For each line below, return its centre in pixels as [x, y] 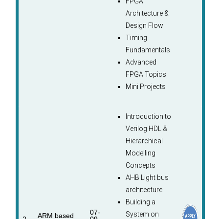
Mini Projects [145, 87]
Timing [136, 38]
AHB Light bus [147, 178]
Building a [140, 202]
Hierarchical [144, 141]
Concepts [140, 165]
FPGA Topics [146, 75]
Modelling [140, 153]
